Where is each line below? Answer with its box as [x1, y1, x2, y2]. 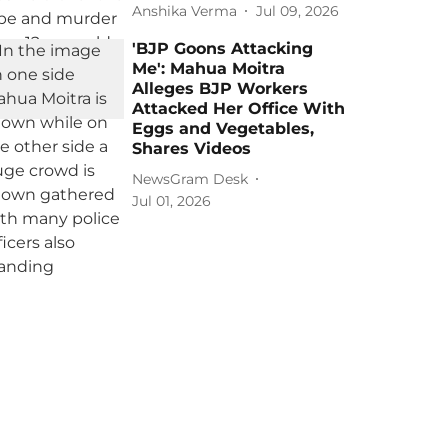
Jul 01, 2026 [132, 192, 212, 210]
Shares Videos [132, 139, 252, 158]
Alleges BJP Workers [132, 79, 309, 98]
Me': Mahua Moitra [132, 59, 286, 78]
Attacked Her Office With [132, 99, 346, 118]
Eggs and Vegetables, [132, 119, 315, 138]
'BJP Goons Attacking [132, 39, 314, 58]
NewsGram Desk [132, 169, 249, 188]
